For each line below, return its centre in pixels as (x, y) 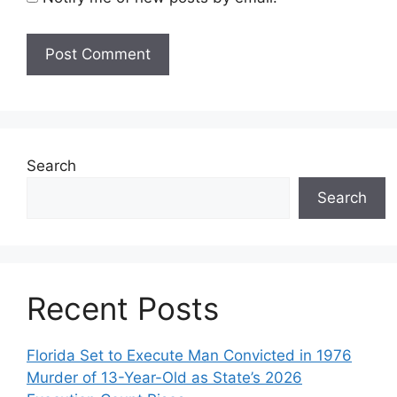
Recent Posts (123, 309)
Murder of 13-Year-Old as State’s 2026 (164, 378)
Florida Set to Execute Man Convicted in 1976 (189, 356)
